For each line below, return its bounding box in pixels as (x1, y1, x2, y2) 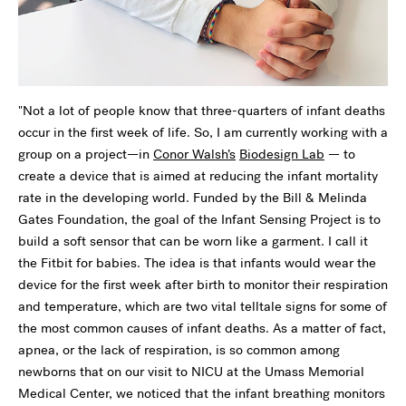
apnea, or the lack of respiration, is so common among (18, 341, 340, 360)
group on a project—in (18, 145, 153, 164)
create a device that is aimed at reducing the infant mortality (18, 167, 378, 186)
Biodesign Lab (239, 145, 324, 164)
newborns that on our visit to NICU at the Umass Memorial (18, 362, 364, 382)
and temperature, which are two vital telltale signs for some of (18, 297, 387, 316)
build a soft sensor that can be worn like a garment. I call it (18, 232, 368, 251)
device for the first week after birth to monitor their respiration (18, 275, 388, 295)
